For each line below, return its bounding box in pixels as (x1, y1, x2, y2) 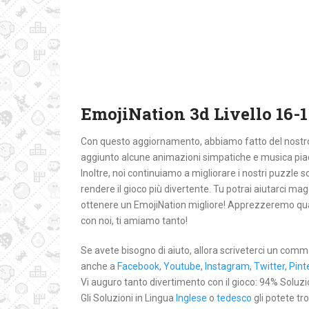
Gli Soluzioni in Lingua (81, 292, 176, 303)
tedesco (217, 292, 252, 303)
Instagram (205, 261, 250, 272)
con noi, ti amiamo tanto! (81, 215, 188, 226)
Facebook (117, 261, 159, 272)
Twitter (254, 261, 285, 272)
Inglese (176, 292, 207, 303)
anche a (81, 261, 117, 272)
